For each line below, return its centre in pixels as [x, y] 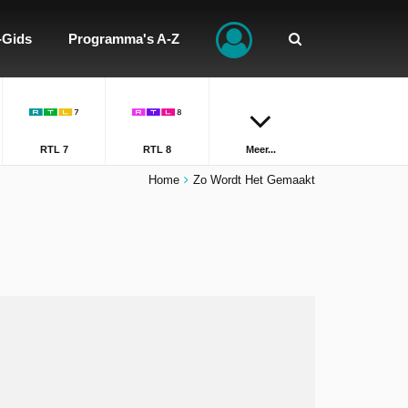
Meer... [260, 149]
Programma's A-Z [124, 39]
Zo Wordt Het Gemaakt [254, 180]
